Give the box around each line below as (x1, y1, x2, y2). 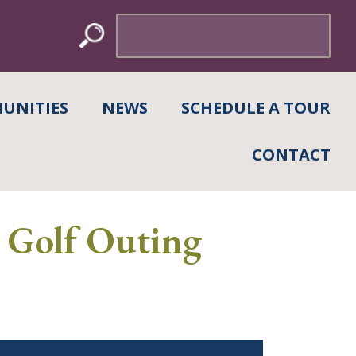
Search (114, 14, 149, 30)
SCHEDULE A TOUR (180, 97, 331, 118)
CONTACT (251, 144, 331, 165)
